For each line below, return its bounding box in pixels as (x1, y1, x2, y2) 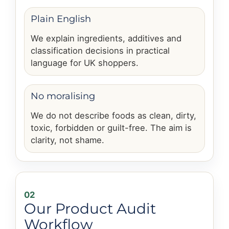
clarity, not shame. (31, 134, 104, 145)
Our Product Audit (24, 199, 156, 217)
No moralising (31, 89, 95, 102)
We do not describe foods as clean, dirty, (31, 110, 196, 121)
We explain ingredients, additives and (31, 33, 181, 43)
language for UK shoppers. (31, 57, 139, 68)
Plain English (31, 12, 91, 25)
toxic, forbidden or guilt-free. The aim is (31, 122, 192, 133)
